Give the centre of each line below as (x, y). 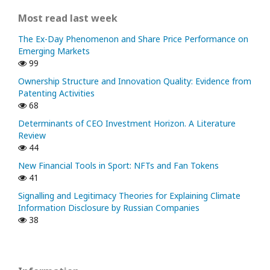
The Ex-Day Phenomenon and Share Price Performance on (133, 39)
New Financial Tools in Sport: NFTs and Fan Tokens (118, 165)
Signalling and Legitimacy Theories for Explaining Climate (129, 195)
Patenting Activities (56, 93)
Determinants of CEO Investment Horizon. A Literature (127, 123)
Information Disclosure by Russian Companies (109, 207)
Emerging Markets (54, 51)
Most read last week (68, 18)
